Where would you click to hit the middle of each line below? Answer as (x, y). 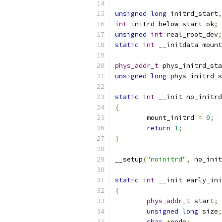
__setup (129, 159)
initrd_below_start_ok (170, 24)
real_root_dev (190, 34)
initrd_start (192, 14)
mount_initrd (172, 118)
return (159, 128)
